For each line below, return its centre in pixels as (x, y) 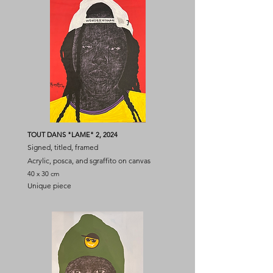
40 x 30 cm (43, 174)
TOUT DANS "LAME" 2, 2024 (73, 135)
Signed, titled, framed (63, 147)
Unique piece (49, 186)
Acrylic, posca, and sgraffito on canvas (89, 161)
